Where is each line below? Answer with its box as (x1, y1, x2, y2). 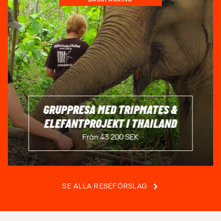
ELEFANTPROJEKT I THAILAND (44, 116, 177, 131)
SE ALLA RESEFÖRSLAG (62, 183, 147, 190)
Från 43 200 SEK (82, 132, 139, 141)
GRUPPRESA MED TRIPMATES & (43, 103, 178, 117)
